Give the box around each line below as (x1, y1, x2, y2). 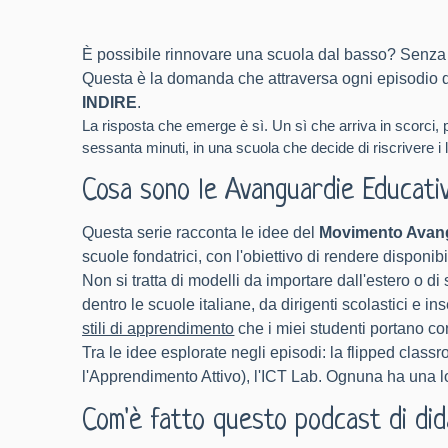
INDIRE (82, 94, 138, 111)
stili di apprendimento (82, 320, 235, 337)
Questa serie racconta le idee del (82, 224, 320, 241)
